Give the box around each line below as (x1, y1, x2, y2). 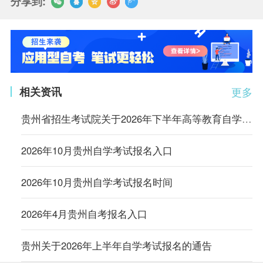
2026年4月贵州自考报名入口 (21, 207, 147, 221)
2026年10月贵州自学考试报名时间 (21, 175, 173, 190)
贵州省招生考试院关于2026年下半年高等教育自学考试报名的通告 (241, 111, 252, 126)
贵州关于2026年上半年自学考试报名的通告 (21, 238, 212, 253)
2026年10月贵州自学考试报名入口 (21, 143, 173, 157)
